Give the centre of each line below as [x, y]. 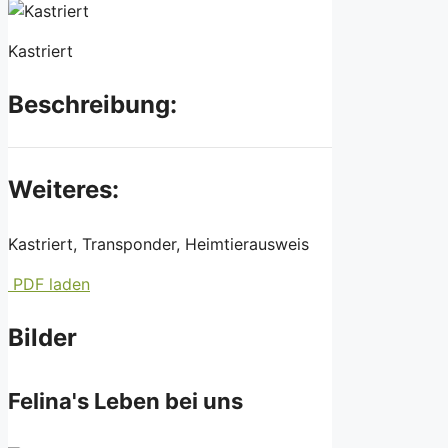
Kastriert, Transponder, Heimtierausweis [158, 243]
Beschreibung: [92, 104]
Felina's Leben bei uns [125, 401]
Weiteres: [63, 189]
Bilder [42, 337]
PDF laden [49, 283]
